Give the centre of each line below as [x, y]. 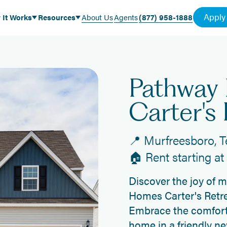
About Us [97, 17]
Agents [126, 17]
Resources [56, 17]
